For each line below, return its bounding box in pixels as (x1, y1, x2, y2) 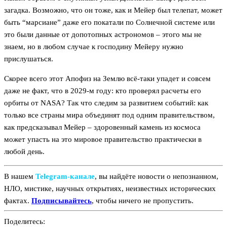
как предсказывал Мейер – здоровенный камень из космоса (4, 123, 201, 132)
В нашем (4, 172, 35, 180)
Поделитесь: (4, 217, 45, 225)
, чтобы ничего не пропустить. (92, 196, 194, 205)
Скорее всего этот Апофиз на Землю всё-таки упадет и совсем (4, 74, 211, 83)
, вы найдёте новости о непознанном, (95, 172, 218, 180)
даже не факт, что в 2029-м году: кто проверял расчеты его (4, 87, 201, 95)
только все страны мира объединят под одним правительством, (4, 111, 215, 120)
